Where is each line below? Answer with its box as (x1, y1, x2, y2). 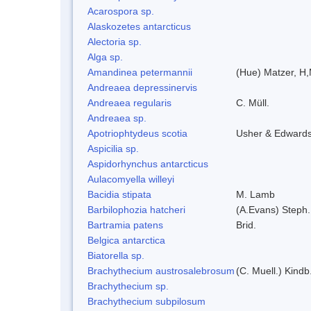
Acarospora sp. (87, 5, 154, 17)
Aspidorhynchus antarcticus (87, 158, 208, 169)
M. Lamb (236, 188, 275, 200)
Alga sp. (87, 51, 123, 62)
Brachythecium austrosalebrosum (87, 264, 235, 276)
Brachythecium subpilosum (87, 295, 205, 307)
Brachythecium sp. (87, 280, 169, 292)
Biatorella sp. (87, 249, 144, 261)
